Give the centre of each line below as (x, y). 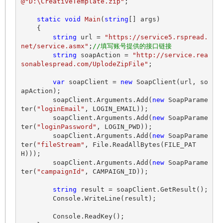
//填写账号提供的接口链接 (132, 46)
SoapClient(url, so (170, 82)
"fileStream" (60, 145)
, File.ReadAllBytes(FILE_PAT (140, 145)
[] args (142, 19)
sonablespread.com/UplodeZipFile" (84, 64)
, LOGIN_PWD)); (124, 127)
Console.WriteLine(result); (37, 199)
